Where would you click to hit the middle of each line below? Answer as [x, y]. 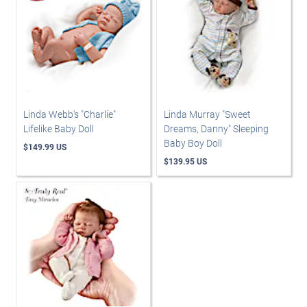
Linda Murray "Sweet [207, 114]
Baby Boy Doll [193, 143]
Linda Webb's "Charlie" [70, 114]
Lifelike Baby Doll [59, 128]
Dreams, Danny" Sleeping [216, 128]
